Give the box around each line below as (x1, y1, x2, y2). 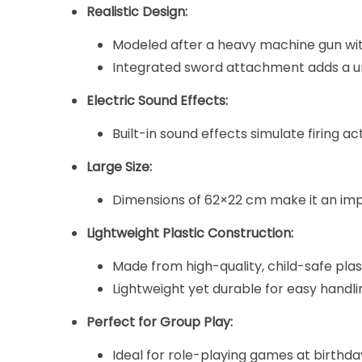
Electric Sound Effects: (86, 90, 229, 110)
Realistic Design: (86, 2, 188, 21)
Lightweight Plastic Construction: (86, 223, 294, 242)
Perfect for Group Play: (86, 312, 234, 331)
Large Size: (86, 157, 153, 176)
